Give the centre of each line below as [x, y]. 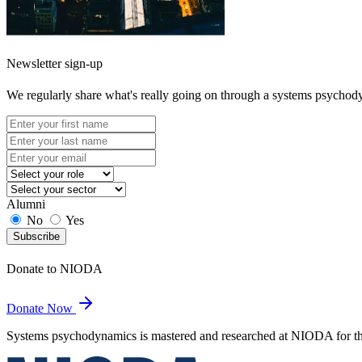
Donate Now [40, 309]
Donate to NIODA [55, 269]
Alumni [26, 204]
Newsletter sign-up [55, 63]
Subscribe [36, 236]
